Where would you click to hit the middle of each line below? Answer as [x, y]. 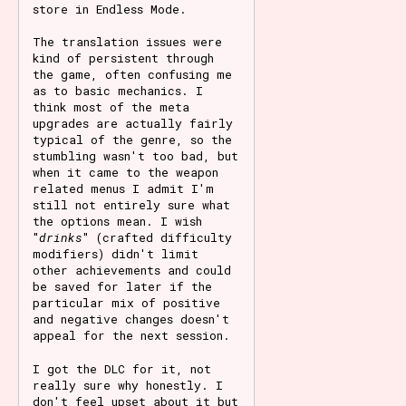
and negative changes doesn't [131, 319]
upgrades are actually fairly [133, 123]
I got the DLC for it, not [122, 369]
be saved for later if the [122, 286]
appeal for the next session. [131, 335]
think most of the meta [111, 106]
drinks [61, 237]
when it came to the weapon [126, 172]
